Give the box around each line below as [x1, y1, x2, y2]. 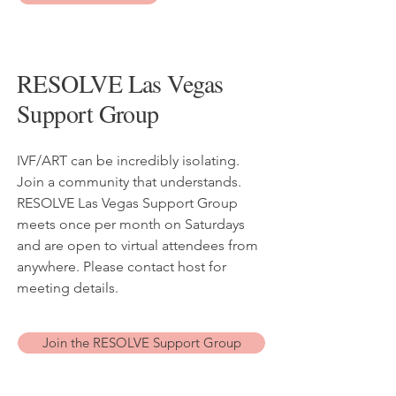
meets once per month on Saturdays [17, 216, 245, 232]
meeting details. [17, 279, 118, 296]
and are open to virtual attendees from [17, 237, 258, 254]
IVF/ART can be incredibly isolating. [17, 152, 240, 169]
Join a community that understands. [17, 173, 241, 190]
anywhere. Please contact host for [17, 258, 226, 275]
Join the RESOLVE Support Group [42, 334, 241, 351]
